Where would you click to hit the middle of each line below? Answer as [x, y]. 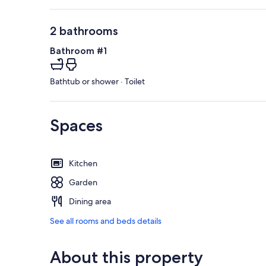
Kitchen [83, 164]
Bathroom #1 [78, 51]
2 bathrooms [84, 31]
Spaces [76, 126]
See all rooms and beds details [106, 221]
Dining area [90, 202]
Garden [83, 183]
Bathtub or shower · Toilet [97, 82]
